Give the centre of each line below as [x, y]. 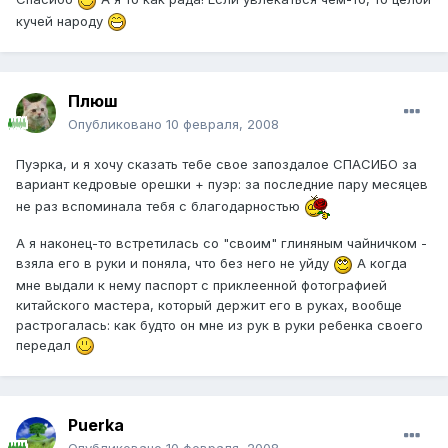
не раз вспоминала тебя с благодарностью [160, 205]
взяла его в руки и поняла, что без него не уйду [174, 263]
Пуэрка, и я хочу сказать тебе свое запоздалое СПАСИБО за [216, 164]
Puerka [96, 425]
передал [45, 344]
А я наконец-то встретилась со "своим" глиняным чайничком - [221, 243]
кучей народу [61, 20]
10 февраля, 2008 [222, 124]
